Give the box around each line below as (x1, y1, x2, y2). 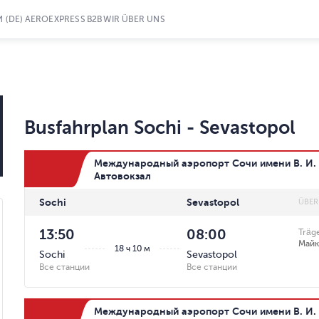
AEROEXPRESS (24, 14, 85, 24)
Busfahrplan (24, 117, 129, 138)
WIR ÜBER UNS (103, 14, 165, 24)
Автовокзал (94, 170, 151, 182)
